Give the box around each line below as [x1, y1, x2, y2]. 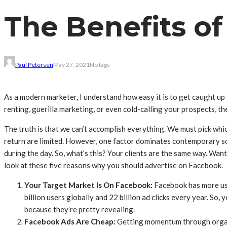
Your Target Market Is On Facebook [24, 180, 150, 190]
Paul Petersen [15, 61, 53, 69]
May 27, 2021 [53, 61, 90, 69]
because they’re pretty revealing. [24, 205, 135, 214]
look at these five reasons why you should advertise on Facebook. [4, 161, 223, 170]
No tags [90, 61, 110, 69]
